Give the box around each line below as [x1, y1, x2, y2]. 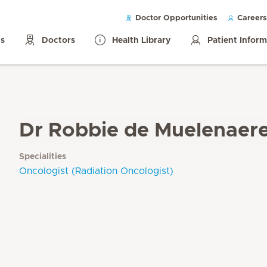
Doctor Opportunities [133, 14, 218, 23]
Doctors [42, 36, 75, 45]
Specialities [19, 153, 66, 161]
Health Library [112, 36, 170, 45]
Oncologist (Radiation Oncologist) [19, 166, 173, 176]
